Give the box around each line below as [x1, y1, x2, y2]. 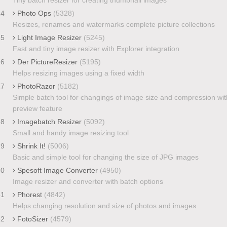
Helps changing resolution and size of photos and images [12, 201, 196, 210]
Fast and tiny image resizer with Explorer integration [12, 44, 179, 53]
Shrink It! [15, 141, 48, 150]
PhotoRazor [15, 82, 57, 90]
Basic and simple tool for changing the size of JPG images [12, 153, 199, 161]
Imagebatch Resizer [15, 117, 84, 126]
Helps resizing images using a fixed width [12, 68, 144, 77]
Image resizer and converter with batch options [12, 177, 163, 185]
